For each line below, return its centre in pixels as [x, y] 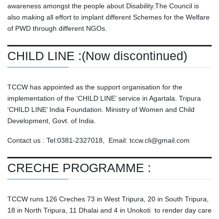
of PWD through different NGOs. [57, 28]
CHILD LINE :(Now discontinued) [97, 56]
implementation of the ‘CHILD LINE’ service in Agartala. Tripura [104, 99]
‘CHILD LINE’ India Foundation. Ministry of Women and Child [101, 110]
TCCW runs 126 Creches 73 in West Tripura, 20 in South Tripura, [108, 199]
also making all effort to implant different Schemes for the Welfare [109, 17]
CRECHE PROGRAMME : [79, 168]
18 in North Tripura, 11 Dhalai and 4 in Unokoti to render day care [109, 210]
